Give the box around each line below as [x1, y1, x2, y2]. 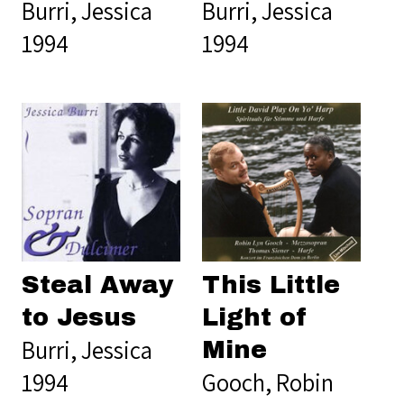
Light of [202, 303, 308, 331]
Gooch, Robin [202, 365, 334, 399]
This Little [202, 271, 340, 298]
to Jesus [22, 304, 136, 332]
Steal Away [22, 271, 174, 299]
